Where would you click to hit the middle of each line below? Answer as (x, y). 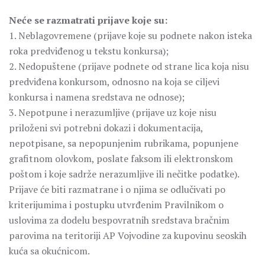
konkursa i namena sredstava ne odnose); (97, 97)
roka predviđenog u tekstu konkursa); (89, 51)
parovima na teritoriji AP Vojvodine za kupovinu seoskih (128, 235)
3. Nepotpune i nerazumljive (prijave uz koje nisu (113, 112)
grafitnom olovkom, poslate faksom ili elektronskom (121, 159)
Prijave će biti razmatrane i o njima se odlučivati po (117, 189)
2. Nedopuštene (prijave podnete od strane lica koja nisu (129, 66)
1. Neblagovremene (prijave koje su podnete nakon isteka (130, 35)
